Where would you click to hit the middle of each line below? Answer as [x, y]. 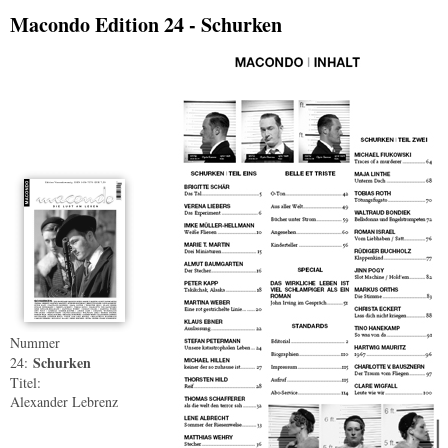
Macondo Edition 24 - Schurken [146, 24]
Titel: [25, 383]
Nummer [35, 343]
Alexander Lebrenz [64, 402]
